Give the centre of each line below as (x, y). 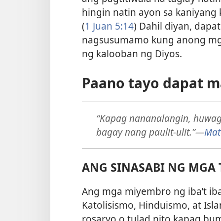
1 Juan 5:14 (109, 26)
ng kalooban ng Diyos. (132, 54)
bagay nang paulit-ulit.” (146, 132)
